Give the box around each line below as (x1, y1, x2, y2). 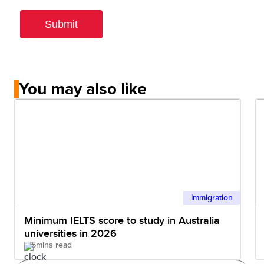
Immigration (191, 192, 233, 203)
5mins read (31, 239, 72, 250)
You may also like (19, 78, 147, 99)
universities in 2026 (24, 227, 117, 240)
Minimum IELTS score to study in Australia (24, 214, 220, 227)
